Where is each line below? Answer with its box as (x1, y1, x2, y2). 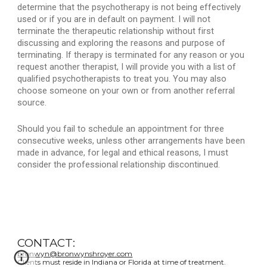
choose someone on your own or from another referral (17, 85, 235, 96)
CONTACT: (17, 236, 76, 250)
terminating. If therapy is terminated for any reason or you (17, 49, 245, 60)
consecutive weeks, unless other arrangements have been (17, 135, 246, 146)
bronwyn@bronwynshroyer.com (17, 249, 133, 258)
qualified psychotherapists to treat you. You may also (17, 73, 227, 84)
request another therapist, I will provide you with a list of (17, 61, 237, 72)
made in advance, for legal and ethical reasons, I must (17, 147, 229, 158)
